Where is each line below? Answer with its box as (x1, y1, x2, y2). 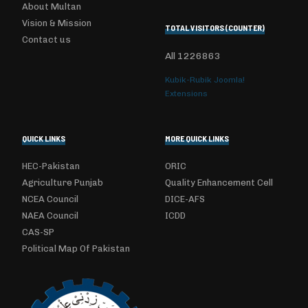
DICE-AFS (165, 194, 205, 204)
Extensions (165, 89, 208, 98)
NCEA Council (22, 194, 78, 204)
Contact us (22, 34, 71, 45)
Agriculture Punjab (22, 177, 103, 188)
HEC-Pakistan (22, 161, 80, 171)
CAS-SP (22, 227, 54, 237)
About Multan (22, 1, 81, 12)
